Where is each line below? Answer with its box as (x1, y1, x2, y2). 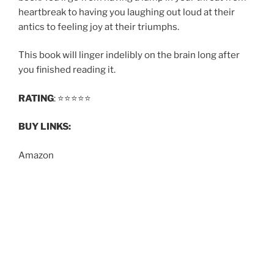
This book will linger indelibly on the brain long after (18, 50, 240, 61)
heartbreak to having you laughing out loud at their (18, 6, 235, 18)
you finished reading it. (18, 64, 116, 76)
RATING (18, 92, 54, 104)
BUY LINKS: (18, 121, 71, 133)
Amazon (18, 149, 54, 161)
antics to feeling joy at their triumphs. (18, 21, 179, 32)
